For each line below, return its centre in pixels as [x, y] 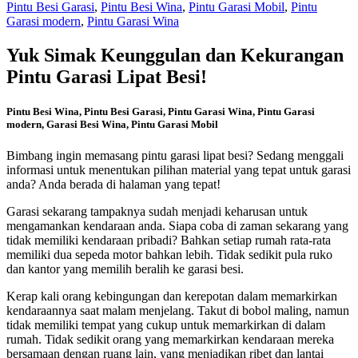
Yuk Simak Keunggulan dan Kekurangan [175, 55]
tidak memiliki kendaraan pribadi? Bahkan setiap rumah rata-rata [169, 241]
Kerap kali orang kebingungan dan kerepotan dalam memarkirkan [172, 296]
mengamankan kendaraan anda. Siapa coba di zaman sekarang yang [177, 226]
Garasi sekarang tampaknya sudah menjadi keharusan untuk [157, 212]
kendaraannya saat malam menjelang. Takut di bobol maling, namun [178, 311]
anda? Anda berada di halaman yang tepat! [113, 185]
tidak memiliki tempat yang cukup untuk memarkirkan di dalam [166, 325]
